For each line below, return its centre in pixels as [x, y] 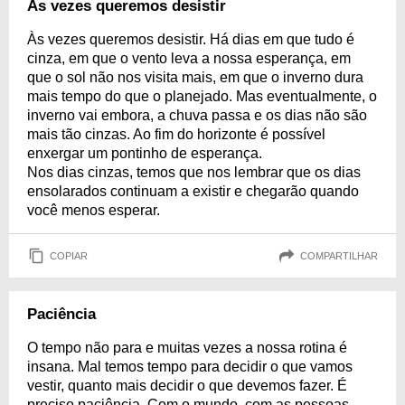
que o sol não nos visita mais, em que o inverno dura [195, 77]
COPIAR [69, 255]
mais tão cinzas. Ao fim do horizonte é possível [176, 134]
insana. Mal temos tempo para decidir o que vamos [190, 367]
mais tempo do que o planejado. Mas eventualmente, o [202, 96]
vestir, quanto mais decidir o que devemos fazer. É [187, 386]
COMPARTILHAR [339, 255]
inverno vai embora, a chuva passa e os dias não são [197, 115]
